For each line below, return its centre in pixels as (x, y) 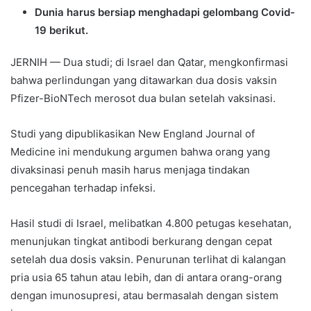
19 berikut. (61, 31)
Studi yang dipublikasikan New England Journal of (133, 134)
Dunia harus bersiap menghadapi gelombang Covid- (165, 12)
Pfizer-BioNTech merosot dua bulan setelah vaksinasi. (143, 99)
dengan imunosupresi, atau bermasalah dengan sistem (144, 296)
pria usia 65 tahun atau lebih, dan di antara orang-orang (146, 278)
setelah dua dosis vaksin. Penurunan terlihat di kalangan (148, 260)
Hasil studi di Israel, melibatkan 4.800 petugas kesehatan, (151, 224)
